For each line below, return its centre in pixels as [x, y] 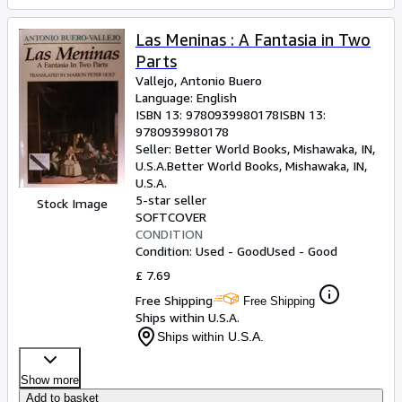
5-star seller [171, 200]
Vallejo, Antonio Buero [199, 80]
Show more [50, 380]
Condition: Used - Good [201, 251]
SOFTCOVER [171, 217]
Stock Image [72, 203]
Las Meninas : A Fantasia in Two [253, 39]
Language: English [186, 97]
